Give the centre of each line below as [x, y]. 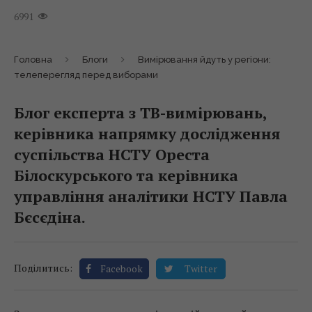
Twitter [201, 268]
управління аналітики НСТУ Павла [151, 196]
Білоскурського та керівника [126, 175]
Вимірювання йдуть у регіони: [204, 60]
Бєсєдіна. [50, 217]
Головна [33, 60]
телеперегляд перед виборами [86, 75]
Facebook [122, 268]
